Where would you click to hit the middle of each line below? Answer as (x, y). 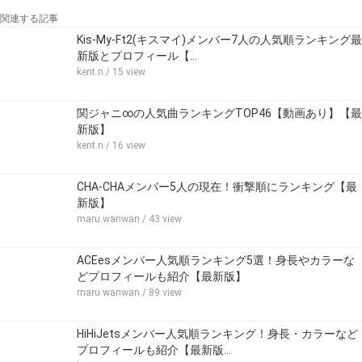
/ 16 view (124, 145)
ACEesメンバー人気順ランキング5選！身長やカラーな (216, 260)
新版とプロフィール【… (137, 55)
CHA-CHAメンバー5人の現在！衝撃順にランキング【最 (217, 186)
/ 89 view (161, 292)
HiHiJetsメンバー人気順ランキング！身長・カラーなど (217, 333)
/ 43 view (161, 219)
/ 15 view (124, 72)
